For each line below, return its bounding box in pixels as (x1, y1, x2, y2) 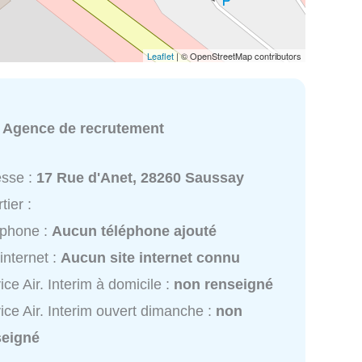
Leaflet (147, 48, 174, 62)
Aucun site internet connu (61, 250, 241, 267)
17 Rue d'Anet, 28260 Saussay (36, 170, 245, 187)
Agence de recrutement (2, 120, 165, 137)
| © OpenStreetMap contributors (174, 48, 301, 62)
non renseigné (174, 276, 274, 293)
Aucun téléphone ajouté (52, 223, 217, 240)
